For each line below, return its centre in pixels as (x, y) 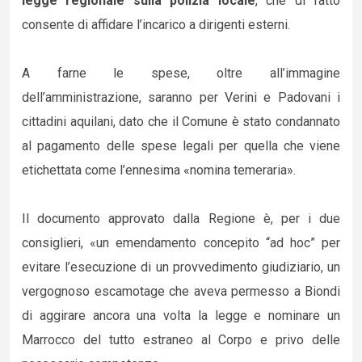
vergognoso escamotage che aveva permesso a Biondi (181, 291)
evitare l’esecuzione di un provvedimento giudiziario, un (181, 267)
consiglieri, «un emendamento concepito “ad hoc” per (181, 243)
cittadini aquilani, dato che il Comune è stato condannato (181, 122)
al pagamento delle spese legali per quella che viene (181, 146)
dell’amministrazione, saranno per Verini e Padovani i (181, 97)
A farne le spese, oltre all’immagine (181, 73)
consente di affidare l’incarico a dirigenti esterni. (156, 25)
